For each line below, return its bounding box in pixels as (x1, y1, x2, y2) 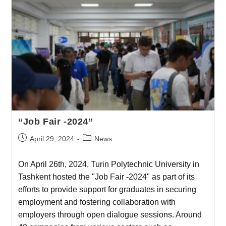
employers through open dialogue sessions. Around (18, 210, 202, 219)
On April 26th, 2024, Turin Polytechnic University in (18, 159, 199, 168)
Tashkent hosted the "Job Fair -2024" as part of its (18, 172, 195, 181)
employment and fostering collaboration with (18, 197, 176, 206)
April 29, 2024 (29, 134, 74, 143)
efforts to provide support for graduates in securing (18, 185, 196, 194)
